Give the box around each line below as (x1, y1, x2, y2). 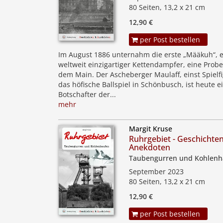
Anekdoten (129, 142, 171, 153)
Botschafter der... (58, 90, 116, 99)
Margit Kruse (129, 124, 173, 133)
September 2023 (129, 167, 184, 176)
